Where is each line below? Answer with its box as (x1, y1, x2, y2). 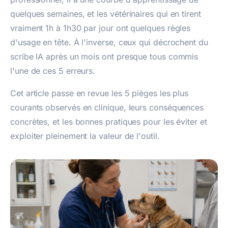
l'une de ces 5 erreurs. (10, 66, 96, 76)
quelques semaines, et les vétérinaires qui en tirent (10, 9, 201, 19)
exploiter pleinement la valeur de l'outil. (10, 131, 160, 141)
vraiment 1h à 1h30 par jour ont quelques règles (10, 23, 191, 33)
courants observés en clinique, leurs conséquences (10, 102, 204, 112)
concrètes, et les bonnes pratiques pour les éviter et (10, 117, 207, 127)
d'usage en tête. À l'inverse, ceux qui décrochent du (10, 37, 208, 47)
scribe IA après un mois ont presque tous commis (10, 51, 198, 62)
